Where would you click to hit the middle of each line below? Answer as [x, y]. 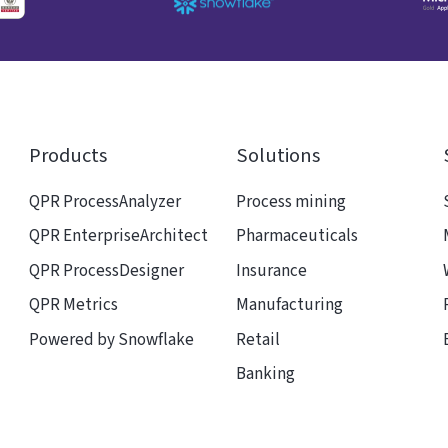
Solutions [277, 155]
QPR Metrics [73, 305]
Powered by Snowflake [111, 339]
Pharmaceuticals [296, 236]
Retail [257, 339]
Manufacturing [289, 305]
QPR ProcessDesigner [106, 270]
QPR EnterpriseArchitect [118, 236]
